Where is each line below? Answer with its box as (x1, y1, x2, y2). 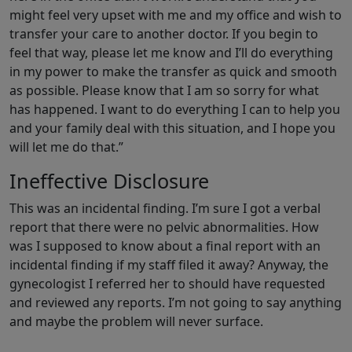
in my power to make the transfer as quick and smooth (9, 63, 337, 81)
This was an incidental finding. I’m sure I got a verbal (9, 200, 321, 218)
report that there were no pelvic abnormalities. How (9, 218, 319, 236)
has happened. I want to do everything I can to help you (9, 101, 340, 119)
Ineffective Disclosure (9, 167, 209, 195)
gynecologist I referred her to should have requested (9, 275, 325, 293)
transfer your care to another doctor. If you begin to (9, 25, 318, 43)
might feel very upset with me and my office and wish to (9, 6, 342, 24)
